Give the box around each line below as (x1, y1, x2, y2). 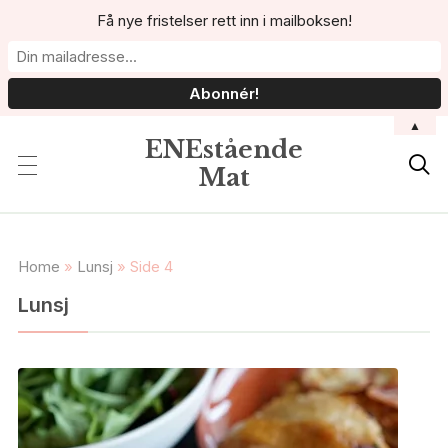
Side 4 (129, 257, 173, 276)
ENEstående (145, 135, 303, 164)
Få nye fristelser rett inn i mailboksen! (96, 11, 352, 31)
